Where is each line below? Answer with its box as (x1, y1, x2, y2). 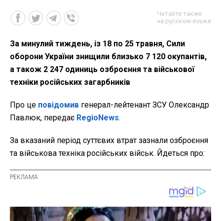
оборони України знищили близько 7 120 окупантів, (10, 51, 207, 61)
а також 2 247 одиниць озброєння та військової (10, 64, 194, 74)
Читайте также (157, 9, 202, 17)
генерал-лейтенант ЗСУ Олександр (79, 100, 209, 110)
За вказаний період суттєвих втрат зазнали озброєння (10, 135, 208, 145)
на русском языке (157, 17, 211, 25)
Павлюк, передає (10, 112, 76, 122)
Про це (10, 100, 38, 110)
